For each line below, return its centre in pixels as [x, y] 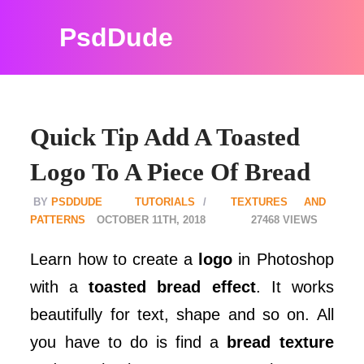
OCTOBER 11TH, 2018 [152, 220]
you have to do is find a [129, 342]
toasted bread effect [172, 287]
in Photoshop [283, 259]
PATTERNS [58, 220]
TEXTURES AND [278, 202]
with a [60, 287]
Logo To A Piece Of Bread [171, 172]
